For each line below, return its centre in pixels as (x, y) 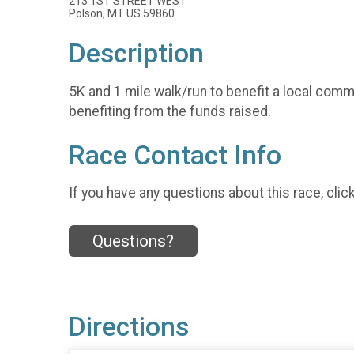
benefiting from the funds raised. (170, 111)
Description (136, 53)
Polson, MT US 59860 (122, 13)
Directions (129, 326)
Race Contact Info (175, 155)
